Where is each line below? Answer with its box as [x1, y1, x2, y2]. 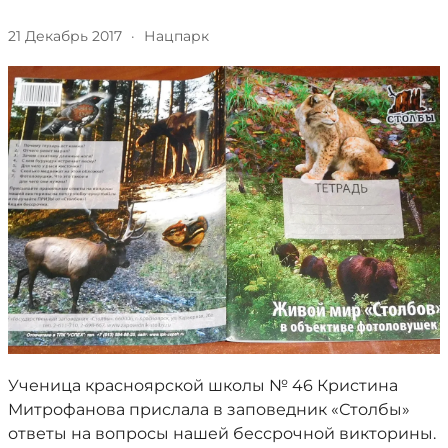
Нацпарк [143, 27, 209, 45]
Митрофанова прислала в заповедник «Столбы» [8, 400, 410, 419]
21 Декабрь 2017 [8, 27, 122, 45]
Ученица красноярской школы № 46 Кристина [8, 376, 398, 395]
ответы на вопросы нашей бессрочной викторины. [8, 424, 436, 443]
